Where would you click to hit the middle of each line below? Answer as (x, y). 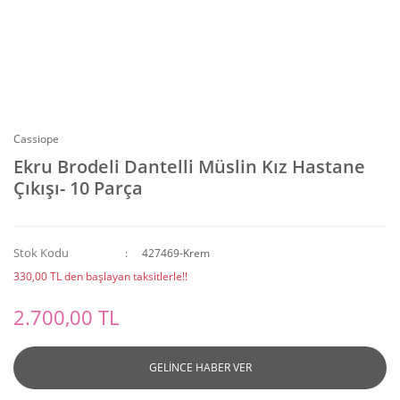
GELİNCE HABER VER (200, 367)
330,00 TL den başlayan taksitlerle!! (100, 276)
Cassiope (36, 139)
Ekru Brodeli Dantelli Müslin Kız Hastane (189, 167)
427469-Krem (176, 253)
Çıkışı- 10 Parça (78, 188)
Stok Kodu (41, 253)
